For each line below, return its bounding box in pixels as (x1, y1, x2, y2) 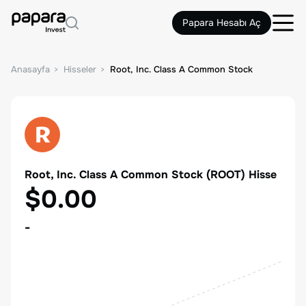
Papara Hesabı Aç (182, 16, 261, 29)
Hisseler (64, 64, 96, 75)
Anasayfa (11, 64, 50, 75)
